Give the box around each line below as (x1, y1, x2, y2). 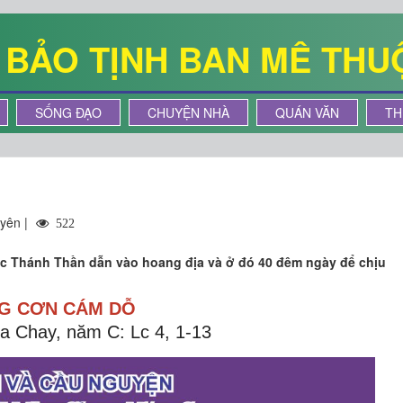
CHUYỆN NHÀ (148, 103, 229, 121)
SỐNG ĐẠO (35, 103, 102, 121)
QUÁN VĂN (275, 103, 339, 121)
